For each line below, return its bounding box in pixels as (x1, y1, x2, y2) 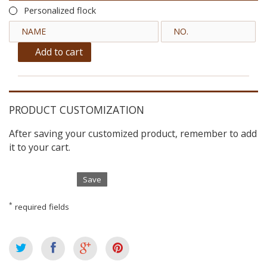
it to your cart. (9, 141, 70, 154)
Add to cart (35, 45, 83, 58)
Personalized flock (24, 4, 96, 16)
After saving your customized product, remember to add (9, 127, 257, 141)
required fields (13, 201, 69, 212)
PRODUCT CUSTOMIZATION (9, 103, 144, 117)
